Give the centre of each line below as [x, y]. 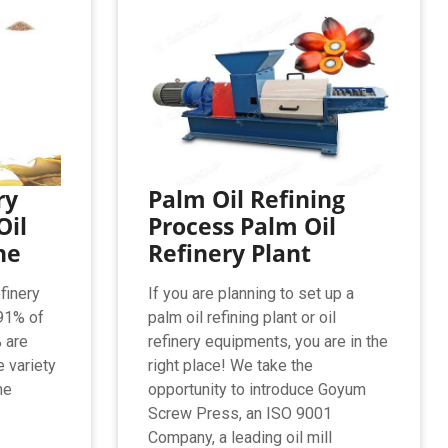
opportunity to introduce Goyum [256, 389]
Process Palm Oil [241, 225]
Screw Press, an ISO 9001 [239, 413]
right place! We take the [230, 365]
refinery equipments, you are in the [267, 341]
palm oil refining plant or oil [241, 317]
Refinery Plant [229, 252]
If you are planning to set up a [250, 293]
